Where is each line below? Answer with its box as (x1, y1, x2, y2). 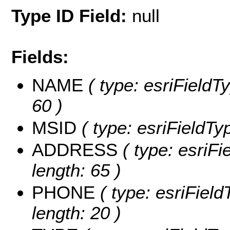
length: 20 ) (32, 202, 121, 223)
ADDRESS (32, 139, 118, 160)
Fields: (11, 47, 69, 67)
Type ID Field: (11, 6, 132, 26)
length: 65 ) (32, 160, 121, 180)
